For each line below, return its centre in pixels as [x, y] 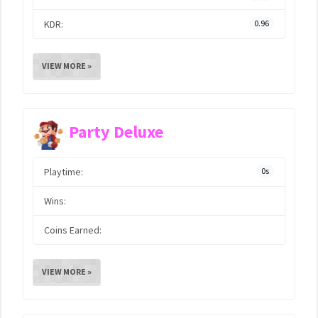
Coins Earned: [73, 230]
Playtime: [64, 172]
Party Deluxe [116, 132]
